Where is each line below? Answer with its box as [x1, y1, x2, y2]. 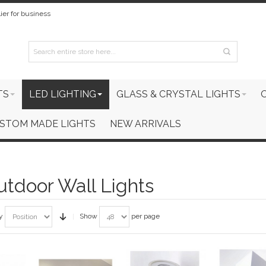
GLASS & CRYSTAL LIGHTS [116, 88, 240, 100]
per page [129, 211, 160, 220]
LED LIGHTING [29, 88, 96, 100]
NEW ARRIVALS [110, 118, 181, 129]
